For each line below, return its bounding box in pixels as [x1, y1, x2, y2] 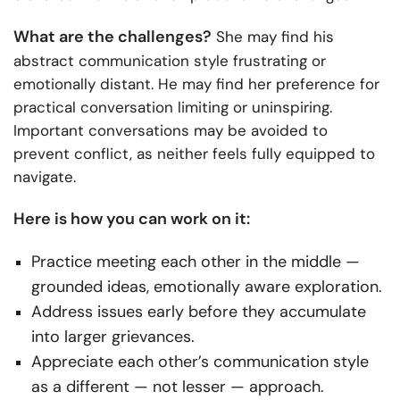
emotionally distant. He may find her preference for [13, 73, 379, 94]
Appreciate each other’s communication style [31, 350, 369, 372]
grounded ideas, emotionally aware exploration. [31, 275, 382, 297]
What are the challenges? [13, 25, 212, 47]
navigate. [13, 166, 76, 187]
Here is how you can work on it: [13, 207, 250, 229]
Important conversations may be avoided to [13, 120, 328, 140]
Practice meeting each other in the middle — [31, 250, 360, 272]
